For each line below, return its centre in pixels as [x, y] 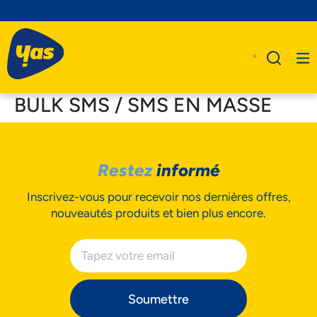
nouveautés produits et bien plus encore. [158, 213]
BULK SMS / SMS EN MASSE [143, 104]
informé [188, 170]
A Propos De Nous [192, 158]
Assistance [172, 237]
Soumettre [158, 299]
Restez [127, 170]
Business [166, 211]
